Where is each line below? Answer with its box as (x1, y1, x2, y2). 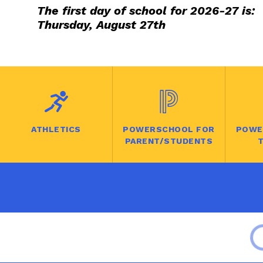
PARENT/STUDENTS (124, 136, 213, 146)
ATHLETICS (31, 124, 81, 134)
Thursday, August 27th (37, 18, 166, 32)
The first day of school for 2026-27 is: (37, 4, 255, 18)
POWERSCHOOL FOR (123, 124, 215, 134)
